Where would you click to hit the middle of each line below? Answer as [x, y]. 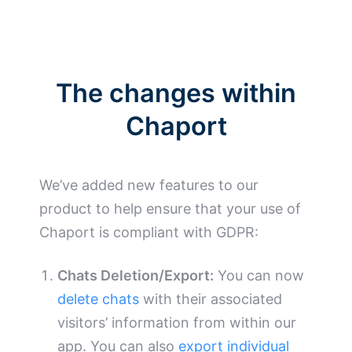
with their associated [211, 299]
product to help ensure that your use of [170, 209]
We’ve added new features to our [149, 185]
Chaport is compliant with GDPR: [149, 233]
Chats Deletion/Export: [136, 276]
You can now [259, 276]
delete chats [99, 299]
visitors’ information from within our [177, 323]
